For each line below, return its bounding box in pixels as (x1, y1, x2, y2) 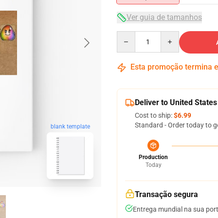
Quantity (116, 32, 143, 39)
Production (139, 154, 168, 161)
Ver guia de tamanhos (127, 13, 202, 22)
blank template (50, 123, 90, 130)
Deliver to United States (135, 98, 217, 107)
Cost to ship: (135, 111, 174, 119)
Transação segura (135, 190, 198, 199)
